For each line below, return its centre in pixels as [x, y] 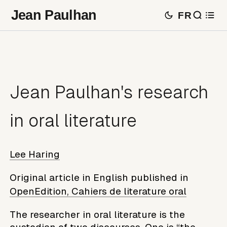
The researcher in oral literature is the [98, 214]
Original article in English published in [99, 177]
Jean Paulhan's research [109, 92]
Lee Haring [35, 154]
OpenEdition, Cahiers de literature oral [98, 191]
